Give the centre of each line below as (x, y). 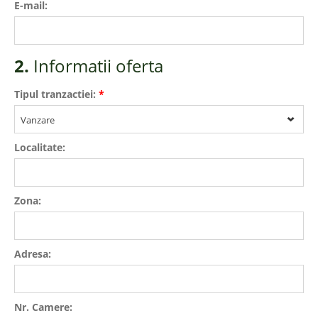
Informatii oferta (98, 66)
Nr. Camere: (43, 307)
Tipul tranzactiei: (56, 94)
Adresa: (33, 254)
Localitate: (40, 147)
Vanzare (38, 120)
